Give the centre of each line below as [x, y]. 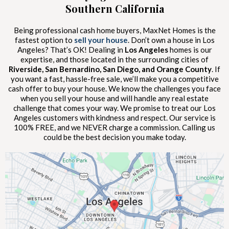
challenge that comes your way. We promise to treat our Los [114, 108]
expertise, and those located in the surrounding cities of [114, 59]
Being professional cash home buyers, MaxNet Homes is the [114, 30]
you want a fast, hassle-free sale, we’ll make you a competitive [114, 78]
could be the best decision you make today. [114, 137]
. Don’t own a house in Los [171, 40]
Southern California [114, 8]
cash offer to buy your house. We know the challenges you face [114, 88]
